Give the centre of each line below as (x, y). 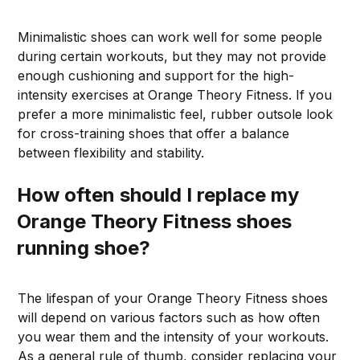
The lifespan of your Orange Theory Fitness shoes (173, 298)
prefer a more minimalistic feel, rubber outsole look (176, 114)
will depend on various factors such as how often (169, 317)
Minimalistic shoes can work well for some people (170, 37)
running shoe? (84, 247)
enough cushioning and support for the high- (156, 75)
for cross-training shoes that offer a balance (154, 133)
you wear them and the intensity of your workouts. (174, 336)
